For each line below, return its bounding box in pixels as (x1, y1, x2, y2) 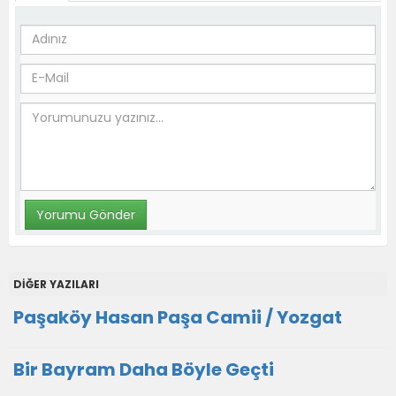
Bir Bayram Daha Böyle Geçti (13, 356, 274, 382)
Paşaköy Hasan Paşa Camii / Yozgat (13, 304, 342, 330)
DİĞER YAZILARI (13, 276, 99, 292)
